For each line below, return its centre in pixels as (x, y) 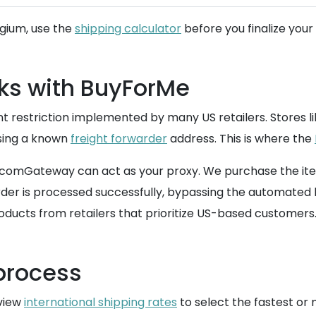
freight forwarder (119, 139)
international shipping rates (101, 302)
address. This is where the (241, 139)
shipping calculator (128, 29)
